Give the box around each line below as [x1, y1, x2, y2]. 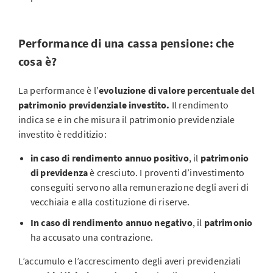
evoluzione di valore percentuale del [99, 84, 255, 96]
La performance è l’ [18, 84, 99, 96]
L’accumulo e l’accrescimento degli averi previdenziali [18, 255, 241, 267]
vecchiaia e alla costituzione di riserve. [30, 196, 190, 208]
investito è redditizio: [18, 128, 107, 140]
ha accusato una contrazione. [30, 231, 154, 243]
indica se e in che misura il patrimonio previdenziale [18, 113, 235, 126]
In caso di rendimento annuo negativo [30, 216, 193, 229]
